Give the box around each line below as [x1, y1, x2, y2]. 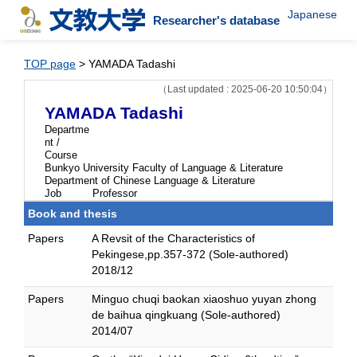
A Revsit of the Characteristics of [92, 232, 255, 245]
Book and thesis [28, 207, 117, 220]
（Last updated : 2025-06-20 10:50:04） [158, 84, 332, 95]
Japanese [288, 7, 337, 21]
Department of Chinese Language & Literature [45, 175, 255, 186]
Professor [92, 187, 137, 199]
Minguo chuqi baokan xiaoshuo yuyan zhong [92, 292, 316, 305]
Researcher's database [152, 13, 280, 27]
